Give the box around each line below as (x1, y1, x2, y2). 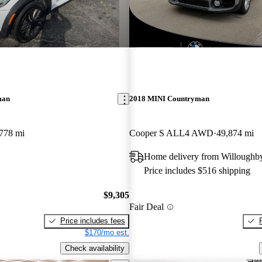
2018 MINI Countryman (129, 94, 209, 104)
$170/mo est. (84, 227, 129, 237)
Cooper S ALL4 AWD (129, 128, 213, 139)
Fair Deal (129, 202, 164, 212)
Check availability (64, 243, 125, 253)
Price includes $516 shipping (143, 166, 250, 176)
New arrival (129, 35, 173, 45)
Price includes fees (60, 216, 125, 225)
